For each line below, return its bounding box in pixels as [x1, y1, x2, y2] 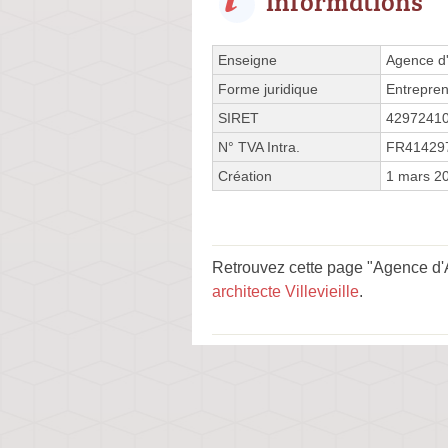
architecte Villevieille [212, 282, 359, 300]
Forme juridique [218, 80, 318, 97]
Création [218, 167, 272, 184]
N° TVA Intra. [218, 138, 300, 155]
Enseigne [218, 51, 277, 68]
